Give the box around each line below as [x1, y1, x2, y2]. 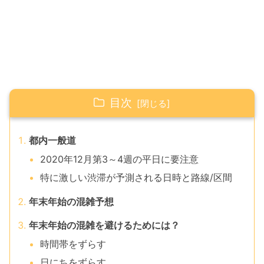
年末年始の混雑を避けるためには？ [29, 219, 180, 232]
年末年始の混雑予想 [29, 195, 114, 207]
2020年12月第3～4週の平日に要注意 [40, 153, 199, 165]
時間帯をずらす [40, 237, 107, 250]
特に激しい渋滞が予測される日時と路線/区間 [40, 171, 233, 183]
